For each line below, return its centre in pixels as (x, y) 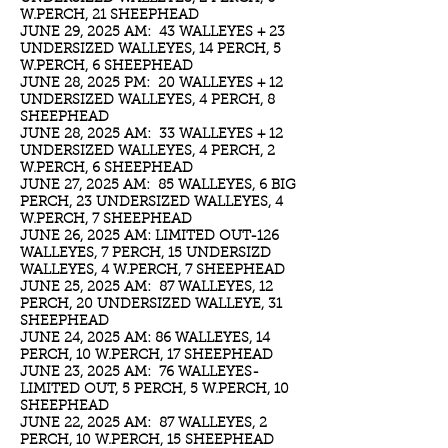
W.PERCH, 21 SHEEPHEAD (109, 16)
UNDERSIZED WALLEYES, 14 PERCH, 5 (150, 50)
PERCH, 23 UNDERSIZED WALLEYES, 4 (151, 203)
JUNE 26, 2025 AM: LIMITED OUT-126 (149, 237)
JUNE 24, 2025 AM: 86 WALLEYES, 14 (145, 339)
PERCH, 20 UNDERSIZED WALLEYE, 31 (151, 305)
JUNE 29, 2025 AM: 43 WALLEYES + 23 (152, 33)
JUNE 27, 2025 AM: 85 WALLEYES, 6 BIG (158, 186)
